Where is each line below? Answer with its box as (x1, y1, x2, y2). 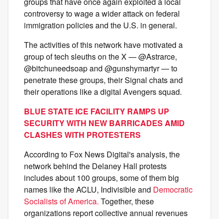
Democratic (153, 184, 193, 196)
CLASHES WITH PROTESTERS (24, 129, 141, 141)
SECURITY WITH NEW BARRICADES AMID (24, 117, 185, 129)
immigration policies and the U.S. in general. (24, 20, 177, 31)
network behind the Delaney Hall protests (24, 160, 167, 172)
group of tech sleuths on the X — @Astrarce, (24, 51, 177, 63)
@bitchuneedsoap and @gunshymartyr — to (24, 63, 177, 74)
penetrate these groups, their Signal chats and (24, 74, 183, 86)
